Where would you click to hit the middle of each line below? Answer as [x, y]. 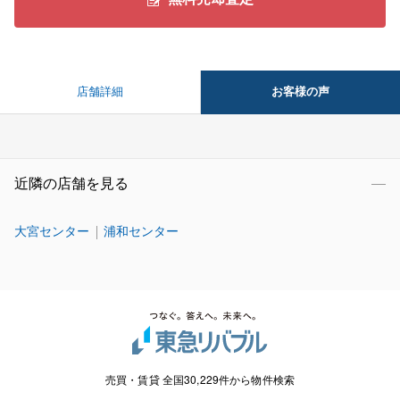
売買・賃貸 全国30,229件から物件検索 [200, 379]
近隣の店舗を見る [71, 183]
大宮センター [52, 231]
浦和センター [141, 231]
